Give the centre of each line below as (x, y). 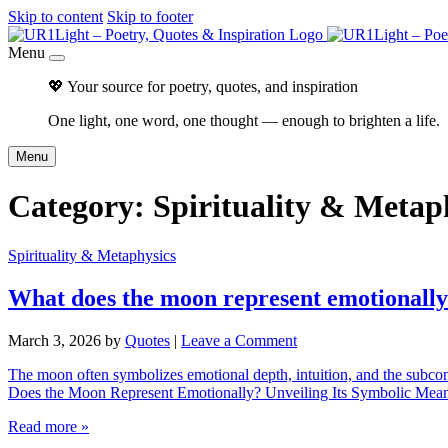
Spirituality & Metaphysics (92, 255)
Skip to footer (150, 16)
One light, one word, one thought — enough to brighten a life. (244, 120)
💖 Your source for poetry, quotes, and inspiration (203, 86)
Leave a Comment (239, 340)
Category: (80, 206)
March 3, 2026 (54, 340)
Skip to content (55, 16)
